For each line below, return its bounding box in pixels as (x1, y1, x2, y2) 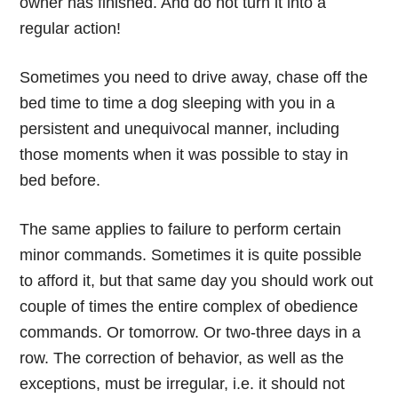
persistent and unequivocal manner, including (20, 119, 340, 138)
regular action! (20, 19, 122, 37)
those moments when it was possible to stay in (20, 145, 349, 163)
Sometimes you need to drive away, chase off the (20, 68, 369, 86)
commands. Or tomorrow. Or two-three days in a (20, 322, 362, 341)
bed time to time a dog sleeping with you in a (20, 93, 336, 112)
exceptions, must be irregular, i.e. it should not (20, 374, 346, 393)
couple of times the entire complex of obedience (20, 297, 359, 315)
